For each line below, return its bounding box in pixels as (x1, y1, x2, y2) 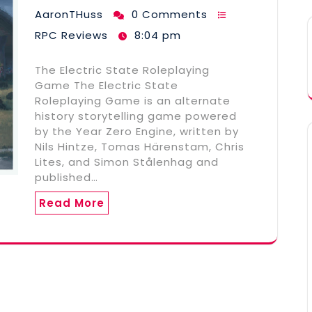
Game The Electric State (35, 78, 178, 93)
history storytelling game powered (35, 109, 237, 124)
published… (35, 170, 98, 185)
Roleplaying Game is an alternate (35, 93, 231, 109)
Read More (39, 196, 104, 211)
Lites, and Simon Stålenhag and (35, 155, 219, 170)
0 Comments (132, 7, 208, 22)
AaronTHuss (35, 7, 103, 22)
